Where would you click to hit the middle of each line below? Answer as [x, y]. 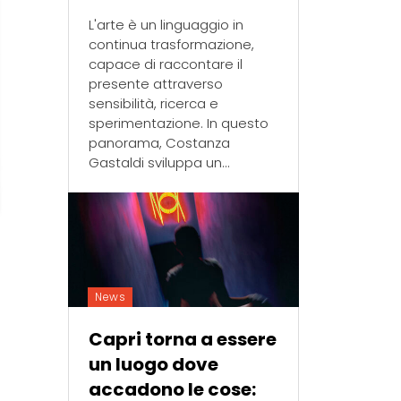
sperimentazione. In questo [179, 123]
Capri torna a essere [183, 340]
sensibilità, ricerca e [154, 103]
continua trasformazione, [172, 44]
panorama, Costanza [160, 142]
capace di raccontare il [166, 64]
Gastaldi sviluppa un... [160, 162]
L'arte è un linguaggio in [166, 24]
